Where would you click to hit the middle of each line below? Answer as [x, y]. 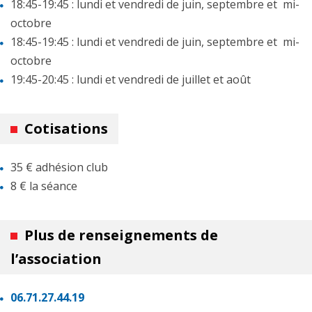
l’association [56, 258]
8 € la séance [44, 186]
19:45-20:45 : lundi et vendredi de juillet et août [131, 79]
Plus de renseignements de [121, 235]
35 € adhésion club [59, 167]
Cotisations [66, 128]
